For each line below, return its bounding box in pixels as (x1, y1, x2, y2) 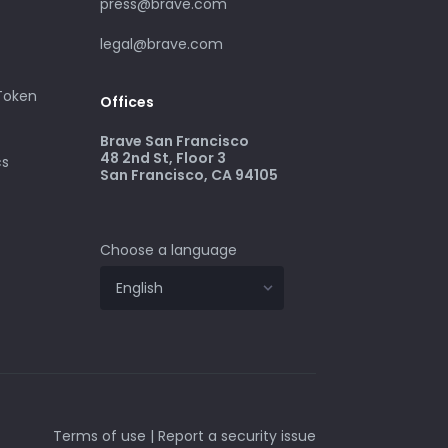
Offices (100, 91, 154, 112)
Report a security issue (158, 425, 316, 446)
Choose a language (100, 240, 237, 260)
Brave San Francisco (100, 131, 249, 151)
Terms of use (53, 425, 146, 446)
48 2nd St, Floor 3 (100, 148, 226, 168)
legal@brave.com (100, 33, 223, 54)
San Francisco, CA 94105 (100, 165, 278, 185)
